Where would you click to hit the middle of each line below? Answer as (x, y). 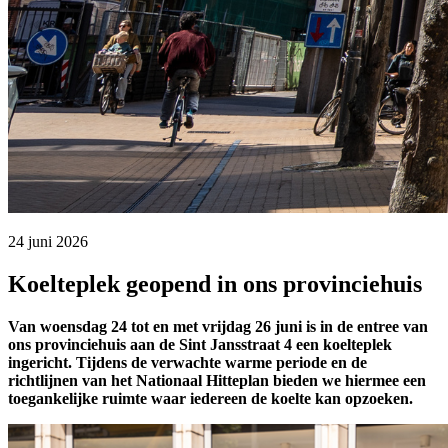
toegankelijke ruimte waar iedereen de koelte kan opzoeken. (210, 398)
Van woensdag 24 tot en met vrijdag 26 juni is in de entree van (218, 326)
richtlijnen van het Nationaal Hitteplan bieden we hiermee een (217, 380)
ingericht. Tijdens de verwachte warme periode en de (187, 362)
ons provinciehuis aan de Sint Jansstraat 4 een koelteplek (200, 344)
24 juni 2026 (48, 241)
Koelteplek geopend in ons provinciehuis (215, 283)
